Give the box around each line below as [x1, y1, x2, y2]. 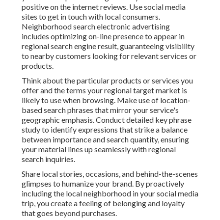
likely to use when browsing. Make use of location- [22, 95, 191, 105]
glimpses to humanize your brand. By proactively [22, 179, 184, 189]
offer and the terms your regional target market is [22, 85, 187, 95]
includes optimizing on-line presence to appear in [22, 31, 185, 41]
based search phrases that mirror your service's [22, 105, 179, 115]
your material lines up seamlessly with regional [22, 144, 176, 154]
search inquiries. [22, 154, 75, 164]
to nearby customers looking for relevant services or [22, 51, 196, 61]
